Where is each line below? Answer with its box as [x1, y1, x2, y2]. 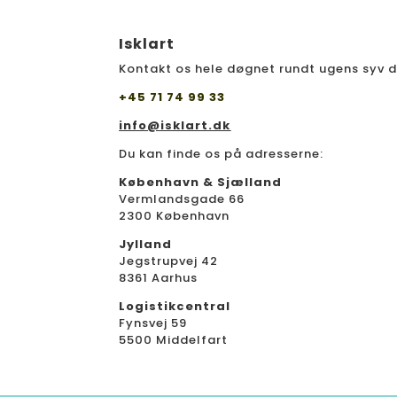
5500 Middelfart [119, 331, 229, 348]
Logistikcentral [119, 298, 231, 315]
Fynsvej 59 [119, 315, 188, 331]
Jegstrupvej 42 [119, 253, 219, 269]
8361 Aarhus [119, 269, 198, 286]
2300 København [119, 207, 230, 224]
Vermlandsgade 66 [119, 191, 245, 207]
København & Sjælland [119, 174, 283, 191]
